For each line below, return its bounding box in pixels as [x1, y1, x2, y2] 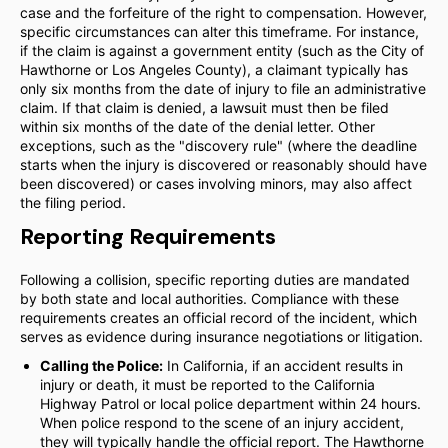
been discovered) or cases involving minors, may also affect [20, 175, 412, 192]
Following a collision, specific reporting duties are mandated [20, 271, 410, 288]
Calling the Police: [40, 357, 163, 374]
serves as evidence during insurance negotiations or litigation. [20, 328, 423, 345]
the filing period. [20, 194, 126, 211]
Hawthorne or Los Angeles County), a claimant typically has [20, 61, 408, 78]
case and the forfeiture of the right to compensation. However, [20, 4, 427, 21]
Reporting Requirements [20, 222, 276, 251]
